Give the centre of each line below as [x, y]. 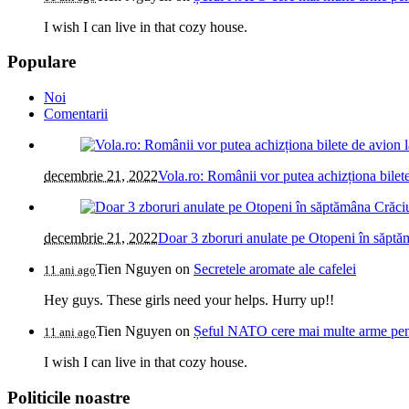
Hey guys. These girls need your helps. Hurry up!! [189, 300]
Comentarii [76, 114]
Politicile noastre [68, 397]
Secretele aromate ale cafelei [275, 269]
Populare [42, 62]
